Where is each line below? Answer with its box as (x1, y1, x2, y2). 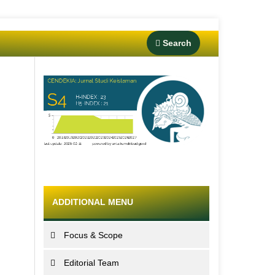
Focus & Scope (64, 230, 123, 240)
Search (160, 37, 192, 48)
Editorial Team (64, 258, 120, 268)
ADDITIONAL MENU (52, 197, 133, 207)
